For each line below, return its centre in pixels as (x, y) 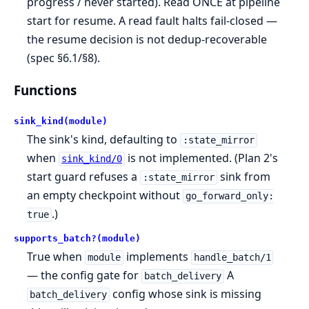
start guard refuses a (84, 177)
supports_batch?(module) (77, 239)
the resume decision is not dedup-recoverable (147, 39)
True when (56, 257)
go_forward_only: (229, 196)
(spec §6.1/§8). (64, 58)
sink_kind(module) (61, 121)
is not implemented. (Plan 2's (201, 158)
